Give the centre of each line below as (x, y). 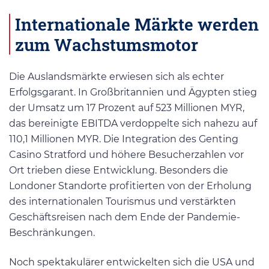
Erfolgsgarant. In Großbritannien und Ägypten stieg (133, 92)
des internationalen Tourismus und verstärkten (122, 201)
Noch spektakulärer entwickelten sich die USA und (132, 262)
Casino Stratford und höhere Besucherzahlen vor (126, 154)
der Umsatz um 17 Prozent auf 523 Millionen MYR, (127, 107)
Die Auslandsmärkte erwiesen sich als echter (116, 76)
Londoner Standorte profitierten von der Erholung (130, 186)
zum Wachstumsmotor (107, 45)
